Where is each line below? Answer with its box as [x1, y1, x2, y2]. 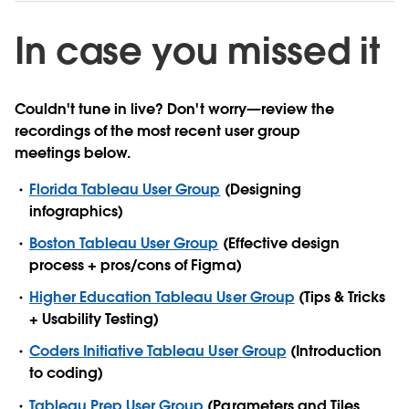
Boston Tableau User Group [29, 233, 219, 253]
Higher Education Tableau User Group [29, 288, 295, 308]
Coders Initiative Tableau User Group [29, 341, 287, 362]
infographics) [29, 201, 124, 221]
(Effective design [218, 233, 340, 253]
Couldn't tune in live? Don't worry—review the [15, 99, 334, 119]
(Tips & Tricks [294, 288, 385, 308]
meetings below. [15, 142, 131, 163]
